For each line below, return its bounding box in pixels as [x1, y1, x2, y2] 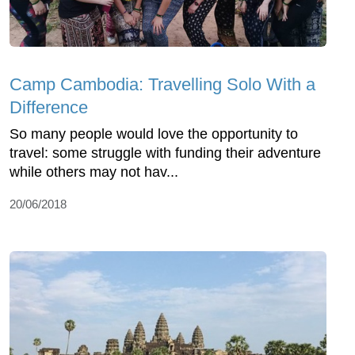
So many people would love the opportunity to [10, 126, 298, 143]
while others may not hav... [10, 164, 178, 181]
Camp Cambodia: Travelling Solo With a [10, 74, 315, 95]
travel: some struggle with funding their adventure [10, 145, 321, 162]
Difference [10, 97, 88, 118]
